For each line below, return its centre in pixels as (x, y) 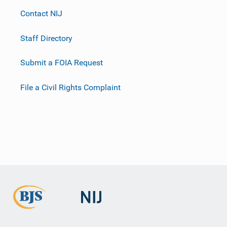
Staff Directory (46, 38)
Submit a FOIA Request (62, 62)
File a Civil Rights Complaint (70, 87)
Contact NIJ (41, 13)
